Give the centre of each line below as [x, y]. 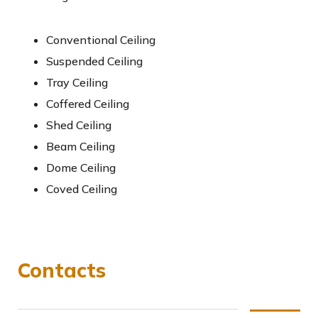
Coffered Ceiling [88, 104]
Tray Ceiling [77, 83]
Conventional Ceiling [101, 40]
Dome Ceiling [81, 168]
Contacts [62, 270]
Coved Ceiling [82, 189]
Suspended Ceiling [94, 61]
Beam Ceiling [81, 147]
